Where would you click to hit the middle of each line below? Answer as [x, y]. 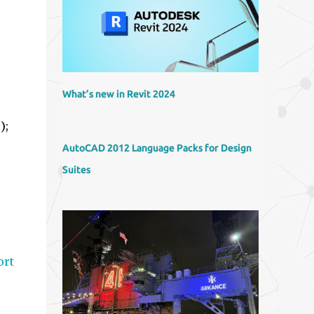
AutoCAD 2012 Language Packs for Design [157, 148]
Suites [76, 170]
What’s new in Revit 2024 [118, 94]
